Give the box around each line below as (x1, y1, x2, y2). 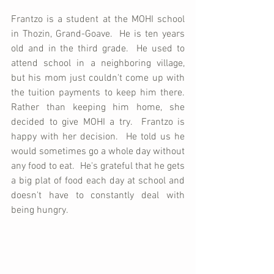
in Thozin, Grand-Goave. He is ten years (11, 28, 185, 41)
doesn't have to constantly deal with (11, 190, 185, 202)
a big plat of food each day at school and (11, 175, 185, 188)
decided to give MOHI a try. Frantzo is (11, 116, 185, 129)
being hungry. (11, 204, 68, 217)
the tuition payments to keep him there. (11, 87, 185, 100)
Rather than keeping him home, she (11, 102, 185, 114)
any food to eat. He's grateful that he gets (11, 160, 185, 173)
